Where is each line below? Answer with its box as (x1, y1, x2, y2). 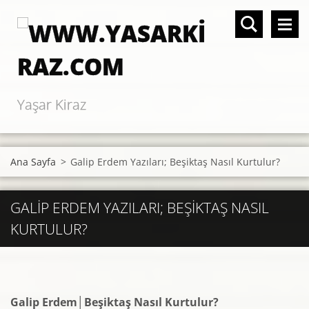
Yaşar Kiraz (17, 95, 86, 114)
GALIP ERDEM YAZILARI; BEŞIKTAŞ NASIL (10, 198, 269, 217)
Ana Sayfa (10, 155, 56, 168)
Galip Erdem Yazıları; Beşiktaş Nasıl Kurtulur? (70, 155, 280, 168)
